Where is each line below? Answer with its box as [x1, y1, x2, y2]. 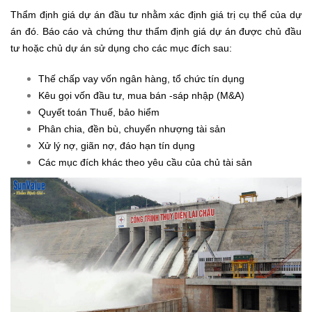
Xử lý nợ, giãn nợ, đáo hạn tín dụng [38, 139, 195, 151]
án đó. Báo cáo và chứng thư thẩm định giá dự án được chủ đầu [10, 25, 302, 37]
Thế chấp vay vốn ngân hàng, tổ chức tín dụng [38, 72, 244, 84]
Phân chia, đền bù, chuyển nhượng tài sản [38, 123, 226, 134]
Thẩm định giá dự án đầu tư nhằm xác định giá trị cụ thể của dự [10, 8, 302, 20]
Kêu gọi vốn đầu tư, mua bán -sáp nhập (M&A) [38, 89, 244, 101]
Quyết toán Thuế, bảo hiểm [38, 106, 159, 118]
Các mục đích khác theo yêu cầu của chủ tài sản [38, 156, 252, 168]
